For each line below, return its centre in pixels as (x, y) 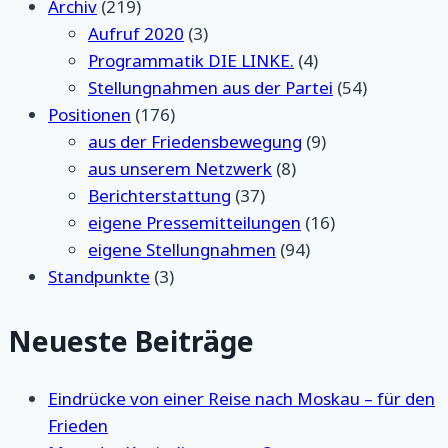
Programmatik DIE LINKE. (191, 60)
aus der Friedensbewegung (195, 141)
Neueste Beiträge (131, 340)
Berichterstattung (159, 195)
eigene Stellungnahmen (182, 249)
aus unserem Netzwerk (180, 168)
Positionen (89, 114)
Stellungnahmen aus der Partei (210, 87)
